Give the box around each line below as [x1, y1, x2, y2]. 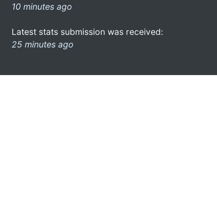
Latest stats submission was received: [12, 26, 163, 37]
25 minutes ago [12, 39, 74, 49]
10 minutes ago [12, 1, 72, 12]
